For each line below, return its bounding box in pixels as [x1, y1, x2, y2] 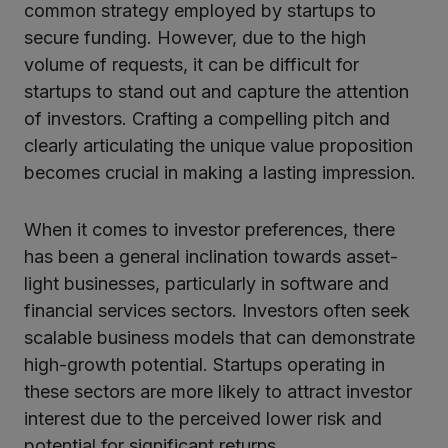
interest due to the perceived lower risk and [24, 407, 382, 429]
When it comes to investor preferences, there [24, 218, 395, 240]
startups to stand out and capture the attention [24, 80, 409, 102]
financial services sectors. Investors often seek [24, 299, 410, 321]
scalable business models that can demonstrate [24, 326, 415, 348]
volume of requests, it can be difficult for [24, 53, 359, 75]
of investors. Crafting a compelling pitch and [24, 107, 390, 129]
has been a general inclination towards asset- [24, 245, 398, 267]
